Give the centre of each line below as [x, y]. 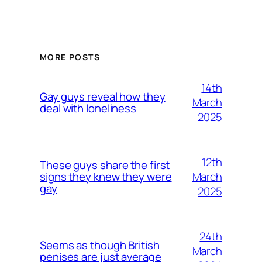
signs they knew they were [106, 177]
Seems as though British [100, 245]
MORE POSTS [70, 57]
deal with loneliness [88, 108]
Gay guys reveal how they [103, 97]
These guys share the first [105, 165]
